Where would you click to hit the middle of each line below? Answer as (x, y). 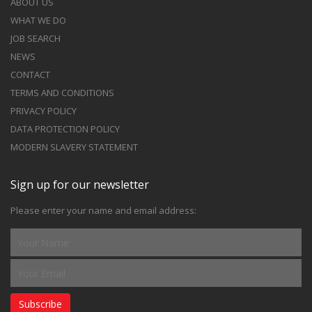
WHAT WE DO (38, 20)
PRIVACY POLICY (44, 111)
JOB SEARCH (36, 38)
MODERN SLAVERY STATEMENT (74, 147)
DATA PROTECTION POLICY (65, 129)
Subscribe (40, 304)
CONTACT (30, 75)
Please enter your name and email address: (103, 210)
